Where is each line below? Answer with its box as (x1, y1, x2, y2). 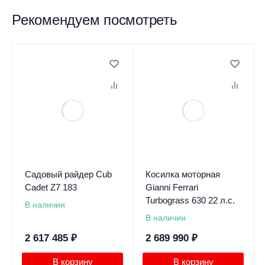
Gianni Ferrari (145, 182, 198, 193)
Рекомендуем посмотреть (12, 12, 177, 28)
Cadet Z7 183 (24, 182, 77, 193)
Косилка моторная (145, 169, 220, 180)
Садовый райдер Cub (24, 169, 112, 180)
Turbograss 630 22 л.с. (145, 195, 235, 206)
